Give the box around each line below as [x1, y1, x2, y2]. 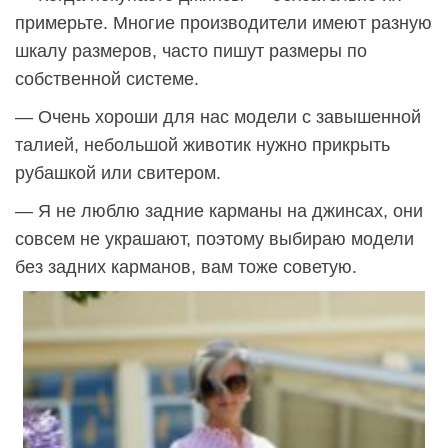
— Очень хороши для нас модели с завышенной [15, 107, 421, 128]
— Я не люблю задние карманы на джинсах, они [15, 201, 423, 222]
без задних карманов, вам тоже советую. [15, 257, 357, 278]
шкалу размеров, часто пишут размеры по [15, 41, 367, 62]
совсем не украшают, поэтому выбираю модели [15, 229, 414, 250]
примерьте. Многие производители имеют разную [15, 13, 432, 34]
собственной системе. [15, 69, 199, 90]
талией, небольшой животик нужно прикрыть [15, 135, 390, 156]
